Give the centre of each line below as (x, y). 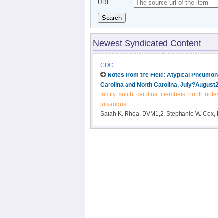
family (108, 94)
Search (111, 18)
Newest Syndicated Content (147, 43)
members (173, 94)
